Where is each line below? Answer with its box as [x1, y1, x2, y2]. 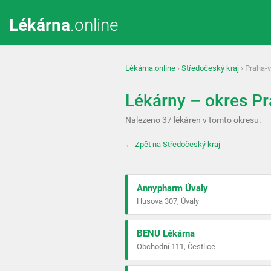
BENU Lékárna [137, 228, 195, 239]
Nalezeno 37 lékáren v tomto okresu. [125, 115, 261, 125]
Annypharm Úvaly [137, 183, 208, 194]
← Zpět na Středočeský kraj [125, 140, 220, 149]
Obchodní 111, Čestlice [137, 242, 215, 251]
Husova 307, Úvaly [137, 197, 199, 206]
